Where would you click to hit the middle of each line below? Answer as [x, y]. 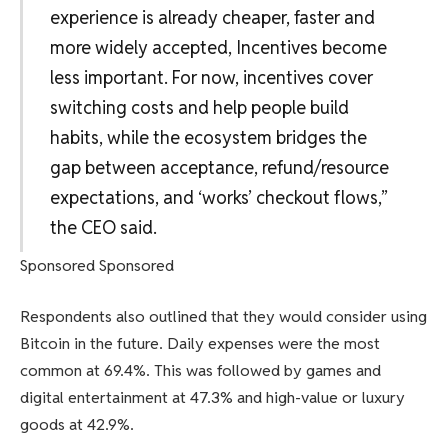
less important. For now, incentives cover [211, 77]
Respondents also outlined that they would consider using [223, 317]
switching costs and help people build [199, 107]
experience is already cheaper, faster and [212, 17]
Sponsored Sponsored [97, 265]
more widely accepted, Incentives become [218, 47]
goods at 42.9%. [77, 425]
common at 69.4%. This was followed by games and [200, 371]
